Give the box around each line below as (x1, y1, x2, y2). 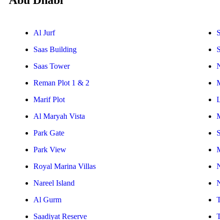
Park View (33, 145, 66, 154)
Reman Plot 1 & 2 (33, 79, 89, 87)
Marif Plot (33, 95, 65, 104)
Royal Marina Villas (33, 162, 96, 171)
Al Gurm (33, 195, 61, 204)
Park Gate (33, 129, 64, 137)
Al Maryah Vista (33, 112, 85, 121)
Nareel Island (33, 179, 75, 188)
